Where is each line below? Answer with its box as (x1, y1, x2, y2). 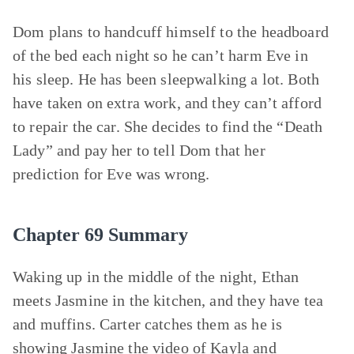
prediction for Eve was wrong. (13, 165, 210, 183)
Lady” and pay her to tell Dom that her (13, 141, 265, 159)
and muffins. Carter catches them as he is (13, 315, 283, 333)
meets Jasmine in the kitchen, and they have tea (13, 292, 324, 309)
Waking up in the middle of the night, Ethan (13, 268, 299, 285)
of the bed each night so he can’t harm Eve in (13, 47, 308, 64)
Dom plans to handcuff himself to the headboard (13, 23, 329, 40)
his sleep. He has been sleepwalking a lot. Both (13, 70, 320, 88)
